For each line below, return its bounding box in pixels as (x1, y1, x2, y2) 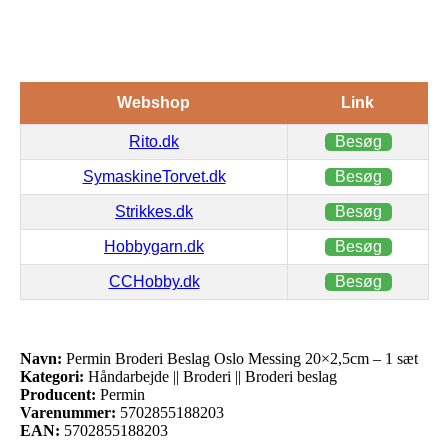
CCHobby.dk (108, 272, 200, 290)
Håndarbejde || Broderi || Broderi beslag (84, 367, 337, 385)
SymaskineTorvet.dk (82, 167, 226, 185)
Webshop (117, 93, 190, 111)
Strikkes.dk (115, 202, 193, 220)
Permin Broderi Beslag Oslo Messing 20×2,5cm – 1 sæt (62, 349, 418, 367)
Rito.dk (129, 132, 179, 150)
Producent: (20, 385, 96, 403)
